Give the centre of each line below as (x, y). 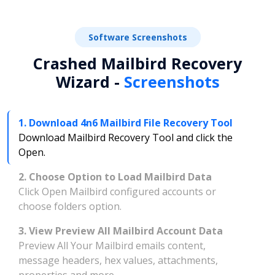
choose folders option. (70, 206)
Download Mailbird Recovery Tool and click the (126, 137)
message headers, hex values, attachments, (118, 260)
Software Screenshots (137, 37)
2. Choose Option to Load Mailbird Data (116, 176)
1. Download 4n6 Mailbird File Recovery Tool (127, 122)
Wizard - (90, 81)
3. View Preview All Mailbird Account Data (122, 230)
